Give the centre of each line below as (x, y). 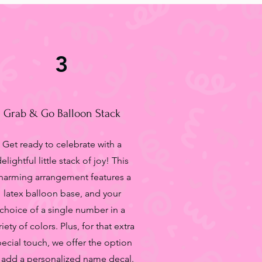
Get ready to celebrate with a (62, 144)
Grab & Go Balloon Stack (62, 113)
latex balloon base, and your (62, 193)
